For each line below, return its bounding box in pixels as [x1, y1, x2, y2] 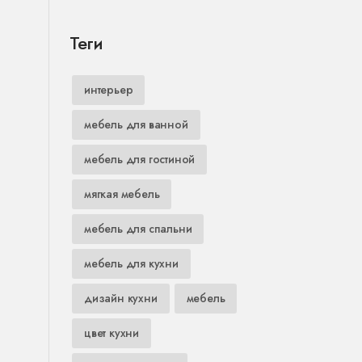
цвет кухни [84, 325, 139, 341]
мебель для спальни [84, 221, 192, 237]
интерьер [84, 82, 133, 98]
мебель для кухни [84, 255, 179, 271]
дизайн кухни [84, 290, 158, 306]
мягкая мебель [84, 186, 160, 202]
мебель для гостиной [84, 151, 196, 167]
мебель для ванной [84, 116, 188, 133]
